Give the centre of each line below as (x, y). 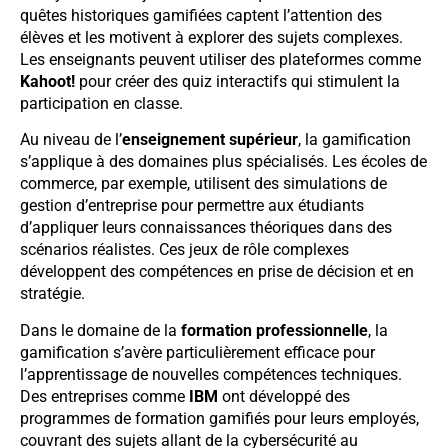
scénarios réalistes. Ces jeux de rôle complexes (184, 250)
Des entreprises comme (104, 396)
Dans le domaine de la (100, 330)
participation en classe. (101, 104)
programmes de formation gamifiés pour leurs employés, (219, 418)
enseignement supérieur (210, 140)
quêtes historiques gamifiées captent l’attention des (201, 16)
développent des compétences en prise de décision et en (217, 272)
